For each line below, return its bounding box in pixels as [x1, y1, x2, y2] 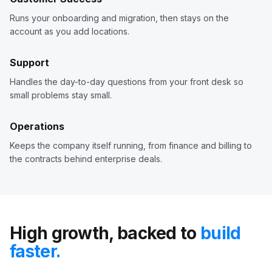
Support [10, 56, 49, 69]
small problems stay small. [10, 90, 112, 101]
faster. [10, 241, 61, 262]
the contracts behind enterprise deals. [10, 154, 162, 165]
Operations [10, 120, 64, 133]
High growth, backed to [10, 223, 200, 244]
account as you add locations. [10, 26, 129, 37]
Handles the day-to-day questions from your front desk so [10, 76, 243, 87]
